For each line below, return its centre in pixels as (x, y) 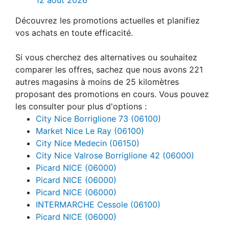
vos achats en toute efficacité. (74, 32)
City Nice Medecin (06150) (88, 143)
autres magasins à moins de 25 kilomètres (97, 82)
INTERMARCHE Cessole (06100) (98, 204)
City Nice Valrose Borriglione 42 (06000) (115, 155)
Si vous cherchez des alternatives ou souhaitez (106, 57)
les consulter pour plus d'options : (81, 106)
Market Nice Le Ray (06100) (90, 131)
